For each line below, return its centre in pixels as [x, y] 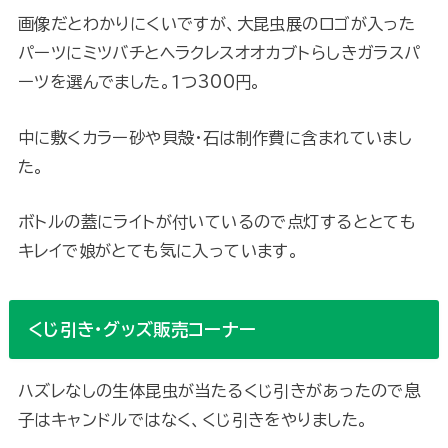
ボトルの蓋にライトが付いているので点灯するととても [217, 221]
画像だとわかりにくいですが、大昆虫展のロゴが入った [216, 24]
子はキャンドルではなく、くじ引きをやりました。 [193, 420]
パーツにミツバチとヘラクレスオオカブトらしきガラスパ [219, 53]
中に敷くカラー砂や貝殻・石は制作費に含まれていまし [215, 137]
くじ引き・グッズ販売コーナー [142, 329]
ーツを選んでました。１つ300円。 [139, 82]
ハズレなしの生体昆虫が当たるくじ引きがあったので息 [219, 391]
